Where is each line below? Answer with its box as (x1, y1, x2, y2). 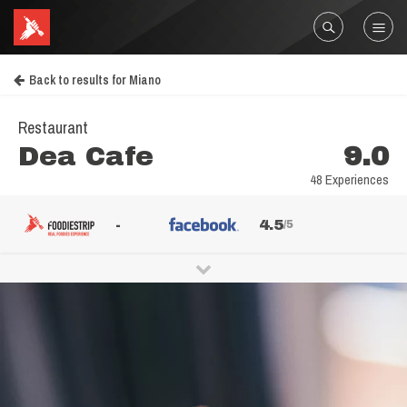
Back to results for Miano (29, 72, 161, 88)
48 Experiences (310, 170, 389, 189)
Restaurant (18, 116, 88, 139)
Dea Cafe (18, 142, 154, 171)
